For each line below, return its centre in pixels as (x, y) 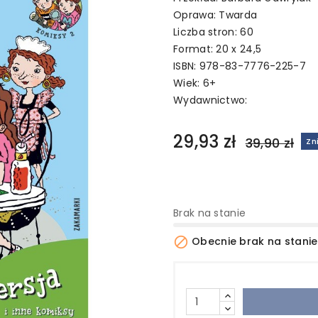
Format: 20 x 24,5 (218, 49)
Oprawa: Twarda (215, 15)
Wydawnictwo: (210, 100)
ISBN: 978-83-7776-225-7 (240, 66)
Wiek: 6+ (195, 83)
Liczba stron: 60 (213, 32)
